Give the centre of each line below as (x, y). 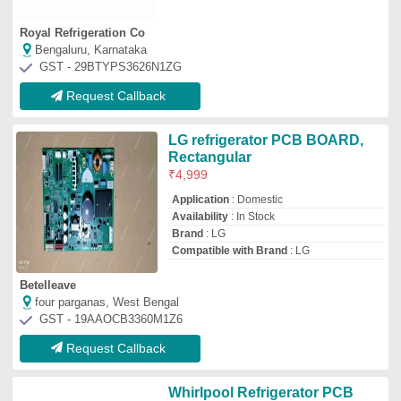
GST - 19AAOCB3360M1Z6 (111, 320)
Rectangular (209, 158)
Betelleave (48, 286)
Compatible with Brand (229, 251)
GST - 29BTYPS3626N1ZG (111, 67)
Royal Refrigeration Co (82, 33)
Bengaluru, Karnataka (91, 50)
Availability (200, 217)
